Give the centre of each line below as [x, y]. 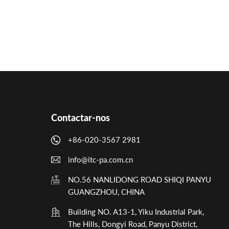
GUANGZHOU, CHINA [106, 191]
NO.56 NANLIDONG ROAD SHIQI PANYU [139, 179]
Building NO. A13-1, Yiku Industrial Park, [136, 211]
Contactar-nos [80, 117]
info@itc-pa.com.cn [100, 159]
